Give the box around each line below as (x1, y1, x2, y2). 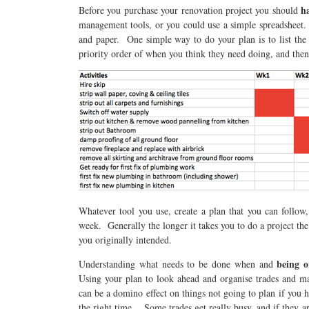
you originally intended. (79, 233, 172, 246)
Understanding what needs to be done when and (79, 257, 277, 270)
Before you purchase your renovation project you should (79, 3, 301, 17)
